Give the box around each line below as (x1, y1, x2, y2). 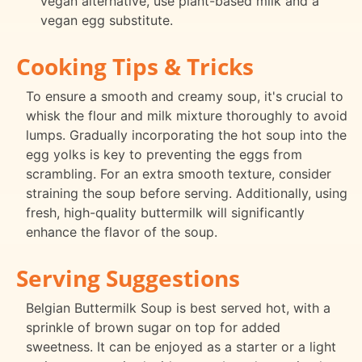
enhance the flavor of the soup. (26, 224, 217, 241)
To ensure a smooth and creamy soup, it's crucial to (26, 88, 343, 105)
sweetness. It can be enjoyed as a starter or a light (26, 338, 336, 355)
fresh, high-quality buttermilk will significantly (26, 204, 305, 221)
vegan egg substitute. (40, 12, 173, 29)
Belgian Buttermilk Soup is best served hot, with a (26, 299, 330, 316)
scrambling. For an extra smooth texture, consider (26, 166, 331, 183)
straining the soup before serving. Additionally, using (26, 185, 347, 202)
